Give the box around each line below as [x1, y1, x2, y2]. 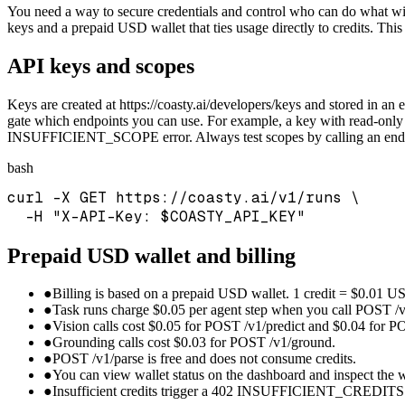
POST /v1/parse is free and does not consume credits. [52, 351, 356, 367]
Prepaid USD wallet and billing [7, 243, 296, 268]
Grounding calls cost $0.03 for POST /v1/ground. [52, 334, 335, 351]
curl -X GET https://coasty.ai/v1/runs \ [7, 187, 360, 207]
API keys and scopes [7, 53, 194, 78]
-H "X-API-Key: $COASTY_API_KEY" [7, 206, 306, 226]
